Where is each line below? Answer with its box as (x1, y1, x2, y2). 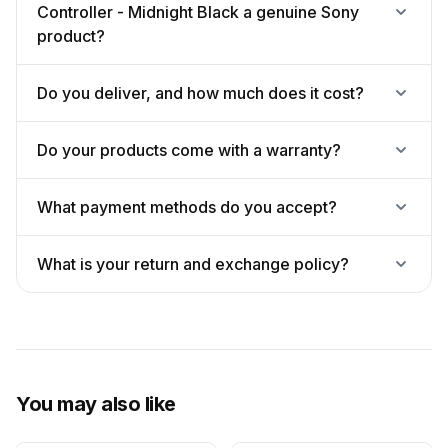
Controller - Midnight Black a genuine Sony (37, 2, 359, 22)
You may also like (16, 392, 176, 416)
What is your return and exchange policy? (37, 254, 349, 274)
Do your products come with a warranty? (37, 140, 341, 160)
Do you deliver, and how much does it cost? (37, 83, 364, 103)
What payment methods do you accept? (37, 197, 337, 217)
